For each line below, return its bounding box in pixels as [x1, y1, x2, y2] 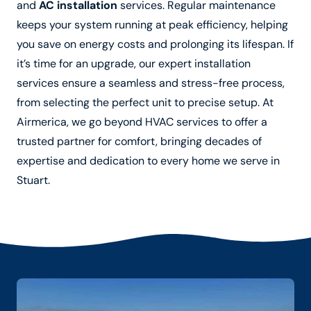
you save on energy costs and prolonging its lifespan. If [17, 37, 294, 52]
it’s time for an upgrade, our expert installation [17, 56, 251, 72]
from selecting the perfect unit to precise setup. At [17, 95, 274, 110]
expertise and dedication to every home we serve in [17, 153, 280, 169]
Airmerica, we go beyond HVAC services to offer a [17, 115, 267, 130]
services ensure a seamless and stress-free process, [17, 76, 285, 91]
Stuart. [17, 173, 50, 188]
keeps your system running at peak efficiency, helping [17, 17, 288, 33]
